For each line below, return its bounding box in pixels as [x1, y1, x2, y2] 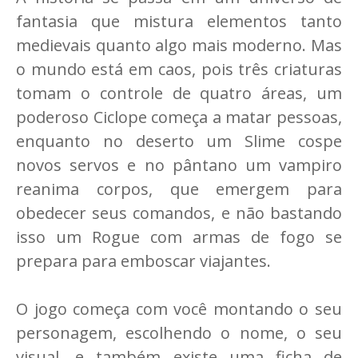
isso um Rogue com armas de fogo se [16, 226, 342, 249]
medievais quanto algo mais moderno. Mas [16, 34, 342, 57]
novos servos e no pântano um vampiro [16, 154, 342, 177]
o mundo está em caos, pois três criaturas [16, 58, 342, 81]
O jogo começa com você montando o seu [16, 298, 342, 320]
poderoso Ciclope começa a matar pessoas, [16, 106, 342, 129]
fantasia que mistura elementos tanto [16, 10, 342, 33]
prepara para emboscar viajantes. [16, 250, 271, 272]
